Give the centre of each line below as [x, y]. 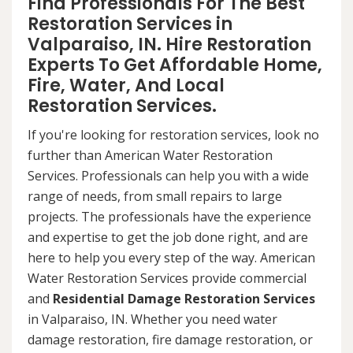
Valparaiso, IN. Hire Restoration [169, 45]
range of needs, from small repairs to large [155, 197]
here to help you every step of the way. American [171, 258]
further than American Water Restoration [150, 156]
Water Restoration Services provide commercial [167, 279]
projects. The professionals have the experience [169, 217]
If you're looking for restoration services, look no [173, 135]
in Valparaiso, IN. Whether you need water [152, 320]
